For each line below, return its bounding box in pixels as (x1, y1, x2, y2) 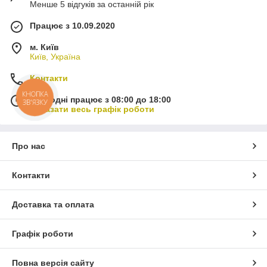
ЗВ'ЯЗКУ (22, 97, 48, 107)
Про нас (12, 141, 45, 151)
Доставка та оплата (12, 200, 94, 210)
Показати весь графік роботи (30, 104, 154, 114)
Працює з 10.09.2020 (30, 21, 115, 31)
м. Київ (30, 42, 59, 52)
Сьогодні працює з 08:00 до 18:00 (30, 95, 171, 105)
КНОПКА (22, 89, 48, 99)
